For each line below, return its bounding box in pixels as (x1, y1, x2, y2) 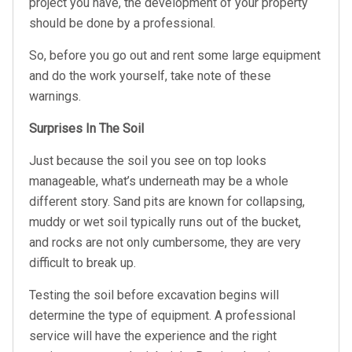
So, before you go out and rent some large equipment (29, 48, 321, 63)
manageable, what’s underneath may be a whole (29, 174, 288, 189)
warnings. (29, 89, 84, 104)
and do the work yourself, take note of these (29, 68, 271, 83)
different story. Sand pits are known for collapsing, (29, 194, 305, 209)
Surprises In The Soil (29, 121, 147, 136)
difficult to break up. (29, 255, 139, 270)
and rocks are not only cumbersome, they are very (29, 235, 301, 250)
